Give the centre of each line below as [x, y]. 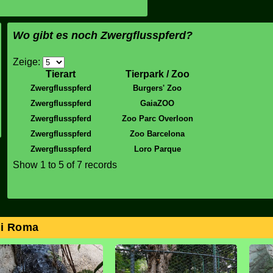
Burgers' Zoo [157, 88]
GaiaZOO [157, 103]
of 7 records [90, 165]
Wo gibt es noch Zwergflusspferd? [102, 35]
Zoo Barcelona [157, 133]
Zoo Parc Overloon [157, 118]
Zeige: [27, 62]
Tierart [61, 74]
